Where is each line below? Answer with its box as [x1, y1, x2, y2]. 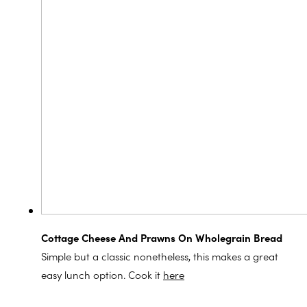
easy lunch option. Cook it [41, 267, 163, 282]
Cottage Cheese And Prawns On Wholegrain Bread [41, 230, 282, 245]
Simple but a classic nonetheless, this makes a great [41, 249, 278, 264]
